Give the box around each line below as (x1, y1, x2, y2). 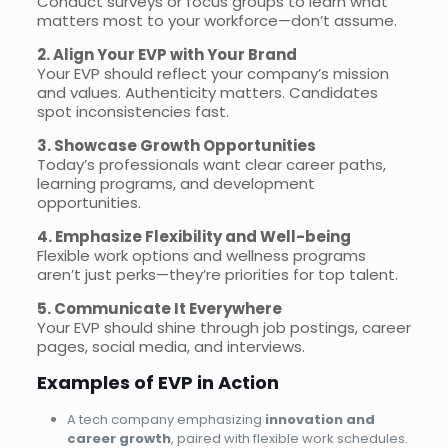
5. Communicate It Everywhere (36, 298, 282, 320)
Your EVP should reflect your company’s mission (36, 63, 389, 85)
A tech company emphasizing (66, 410, 265, 430)
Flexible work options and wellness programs (36, 245, 366, 267)
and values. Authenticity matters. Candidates (36, 82, 378, 104)
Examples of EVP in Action (36, 370, 279, 396)
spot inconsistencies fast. (36, 101, 229, 123)
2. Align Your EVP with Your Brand (36, 44, 297, 66)
